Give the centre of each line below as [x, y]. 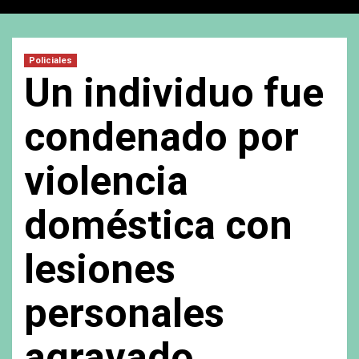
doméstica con [158, 225]
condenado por [161, 137]
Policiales [50, 60]
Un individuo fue [174, 93]
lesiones [100, 269]
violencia [106, 181]
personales [124, 313]
